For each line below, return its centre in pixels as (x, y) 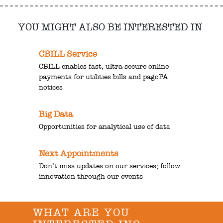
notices (51, 88)
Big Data (56, 114)
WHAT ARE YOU (81, 213)
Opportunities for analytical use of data (105, 127)
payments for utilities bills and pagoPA (104, 77)
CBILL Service (68, 54)
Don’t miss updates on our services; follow (110, 166)
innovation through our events (91, 177)
